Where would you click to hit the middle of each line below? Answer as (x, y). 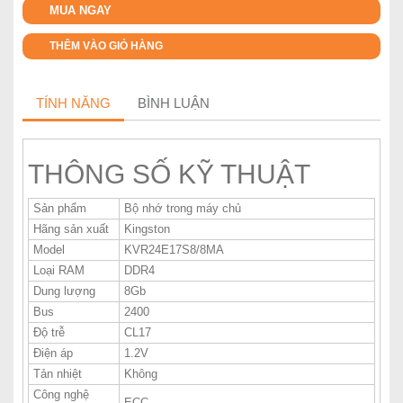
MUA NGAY (81, 10)
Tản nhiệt (58, 374)
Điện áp (53, 353)
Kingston (147, 229)
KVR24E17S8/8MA (174, 250)
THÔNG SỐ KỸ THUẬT (169, 174)
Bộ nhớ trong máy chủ (183, 208)
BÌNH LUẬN (174, 103)
